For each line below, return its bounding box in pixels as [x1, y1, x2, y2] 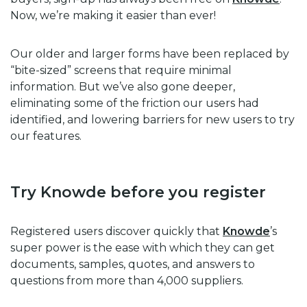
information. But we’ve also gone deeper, [10, 80, 235, 94]
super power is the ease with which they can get [10, 241, 275, 255]
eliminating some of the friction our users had [10, 97, 259, 110]
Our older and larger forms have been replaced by [10, 47, 289, 61]
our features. [10, 130, 82, 143]
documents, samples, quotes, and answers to [10, 258, 255, 271]
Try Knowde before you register [10, 183, 266, 202]
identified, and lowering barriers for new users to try [10, 113, 295, 127]
